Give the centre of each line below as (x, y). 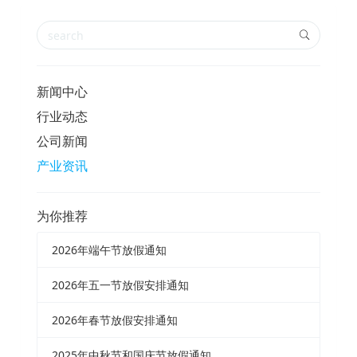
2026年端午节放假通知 (109, 249)
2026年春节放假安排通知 (114, 320)
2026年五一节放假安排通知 (120, 284)
